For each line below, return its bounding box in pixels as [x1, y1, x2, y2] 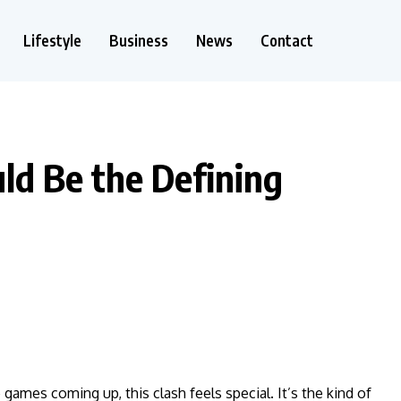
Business [109, 30, 168, 50]
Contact [260, 30, 313, 50]
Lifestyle [23, 30, 81, 50]
